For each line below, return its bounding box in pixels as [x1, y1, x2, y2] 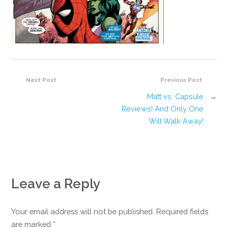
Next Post [26, 76, 57, 83]
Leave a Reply [11, 176, 101, 192]
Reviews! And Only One [121, 104, 204, 113]
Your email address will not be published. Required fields [11, 207, 209, 216]
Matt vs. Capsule [147, 92, 204, 101]
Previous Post [160, 76, 202, 83]
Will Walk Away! [148, 117, 204, 126]
